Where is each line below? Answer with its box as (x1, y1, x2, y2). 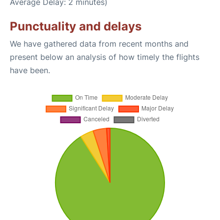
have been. (10, 65, 50, 76)
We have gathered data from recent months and (10, 39, 189, 49)
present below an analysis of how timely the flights (10, 52, 199, 62)
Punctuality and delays (10, 19, 141, 34)
